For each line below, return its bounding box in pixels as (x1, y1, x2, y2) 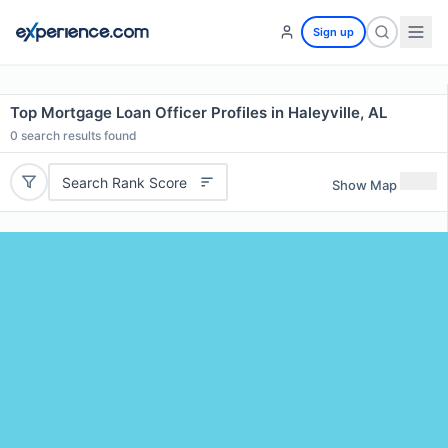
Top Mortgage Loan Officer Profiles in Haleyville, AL (10, 103, 387, 122)
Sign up (313, 25, 354, 39)
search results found (18, 128, 137, 143)
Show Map (332, 176, 397, 193)
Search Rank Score (61, 173, 187, 191)
